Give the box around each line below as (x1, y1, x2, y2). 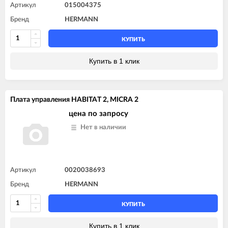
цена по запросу (69, 109, 128, 118)
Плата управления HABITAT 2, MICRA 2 (10, 96, 138, 103)
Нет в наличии (80, 124, 126, 131)
